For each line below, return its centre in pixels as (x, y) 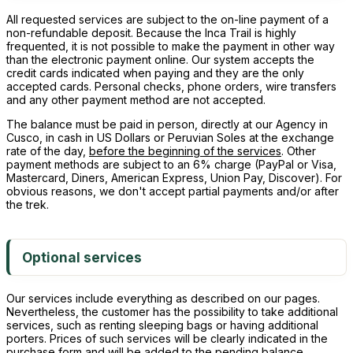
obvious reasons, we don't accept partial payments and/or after (173, 191)
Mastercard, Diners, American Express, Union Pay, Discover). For (174, 178)
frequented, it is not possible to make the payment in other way (171, 46)
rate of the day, (48, 151)
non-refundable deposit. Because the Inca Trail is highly (151, 33)
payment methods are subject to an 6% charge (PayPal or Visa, (171, 164)
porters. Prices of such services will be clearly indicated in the (167, 338)
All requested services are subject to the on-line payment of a (167, 19)
